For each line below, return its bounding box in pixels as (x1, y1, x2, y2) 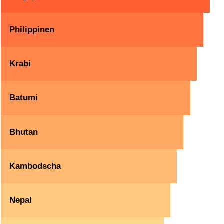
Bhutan (9, 127, 38, 137)
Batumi (9, 93, 38, 103)
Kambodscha (9, 161, 61, 171)
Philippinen (9, 25, 55, 35)
